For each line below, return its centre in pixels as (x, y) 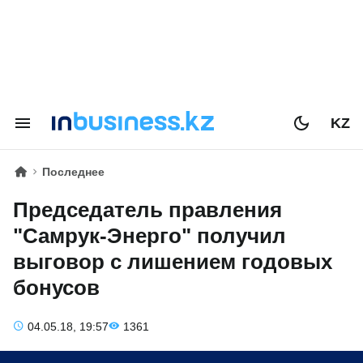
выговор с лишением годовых (173, 262)
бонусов (56, 288)
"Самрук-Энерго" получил (149, 236)
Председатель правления (147, 210)
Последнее (73, 172)
